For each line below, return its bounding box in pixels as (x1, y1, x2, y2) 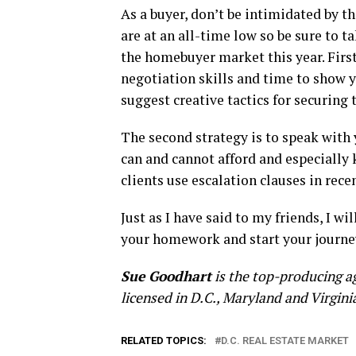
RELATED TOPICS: (121, 335, 207, 346)
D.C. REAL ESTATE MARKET (221, 335, 349, 346)
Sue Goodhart (121, 267, 211, 285)
